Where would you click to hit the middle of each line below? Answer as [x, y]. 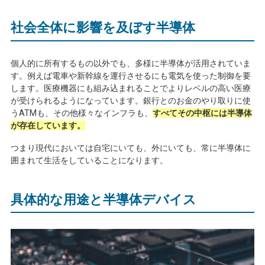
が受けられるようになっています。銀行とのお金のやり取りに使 [130, 100]
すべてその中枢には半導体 [202, 113]
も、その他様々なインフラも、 [94, 113]
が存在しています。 [48, 125]
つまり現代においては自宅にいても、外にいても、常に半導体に [130, 148]
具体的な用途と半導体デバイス [103, 199]
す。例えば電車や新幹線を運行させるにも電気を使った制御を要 [130, 75]
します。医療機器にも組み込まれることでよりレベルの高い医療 [130, 88]
